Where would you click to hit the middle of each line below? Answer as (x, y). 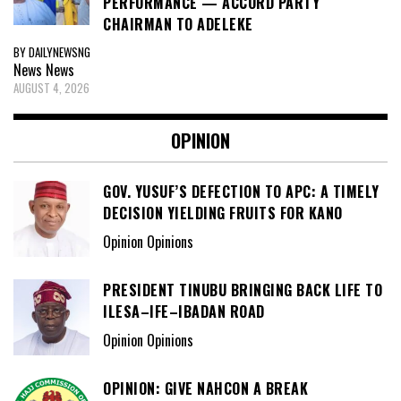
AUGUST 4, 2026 (51, 87)
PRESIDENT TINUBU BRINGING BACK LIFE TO (243, 290)
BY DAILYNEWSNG (52, 51)
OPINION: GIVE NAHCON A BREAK (205, 388)
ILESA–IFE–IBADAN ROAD (184, 311)
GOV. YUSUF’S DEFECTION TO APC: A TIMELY (241, 191)
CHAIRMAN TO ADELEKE (178, 25)
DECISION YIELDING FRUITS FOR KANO (223, 213)
